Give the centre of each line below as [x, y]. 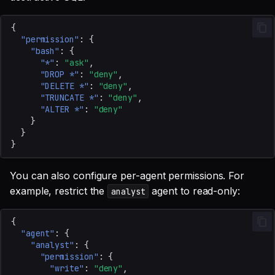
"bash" [45, 51]
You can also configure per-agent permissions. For [127, 175]
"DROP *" [60, 75]
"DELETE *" [64, 86]
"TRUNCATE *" [69, 98]
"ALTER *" [62, 110]
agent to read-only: [194, 191]
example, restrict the [59, 191]
